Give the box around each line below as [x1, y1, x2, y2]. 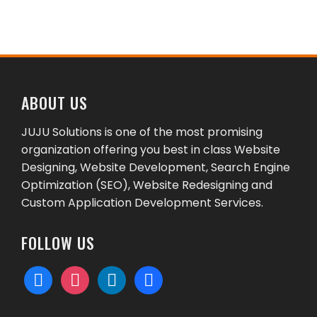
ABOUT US [21, 91, 88, 114]
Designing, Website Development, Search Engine [21, 159, 290, 175]
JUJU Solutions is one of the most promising [21, 124, 263, 140]
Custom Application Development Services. [21, 195, 263, 211]
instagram [60, 266, 117, 282]
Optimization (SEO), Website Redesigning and [21, 177, 272, 193]
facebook [23, 266, 77, 282]
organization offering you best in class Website [21, 142, 280, 158]
